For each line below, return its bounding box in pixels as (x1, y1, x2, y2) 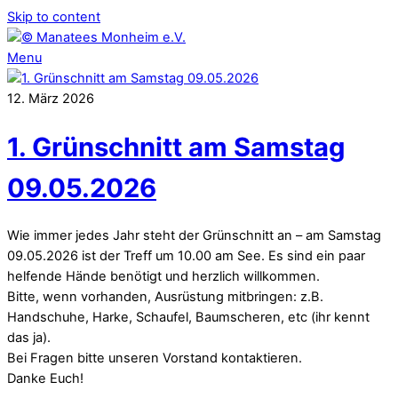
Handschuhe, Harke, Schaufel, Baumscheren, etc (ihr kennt (7, 309, 370, 326)
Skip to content (7, 9, 100, 25)
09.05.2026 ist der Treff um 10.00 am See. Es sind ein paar (7, 248, 365, 265)
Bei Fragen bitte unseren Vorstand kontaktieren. (7, 350, 302, 367)
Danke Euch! (7, 370, 84, 387)
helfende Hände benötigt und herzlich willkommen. (7, 268, 320, 285)
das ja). (7, 330, 51, 346)
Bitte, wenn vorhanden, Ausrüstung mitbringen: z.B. (7, 289, 323, 306)
